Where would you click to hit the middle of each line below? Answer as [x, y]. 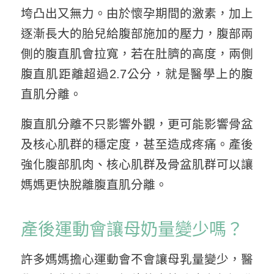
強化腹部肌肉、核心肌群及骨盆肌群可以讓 [137, 165]
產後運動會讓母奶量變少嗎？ [132, 230]
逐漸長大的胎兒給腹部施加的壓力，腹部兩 [137, 33]
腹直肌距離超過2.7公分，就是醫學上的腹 [137, 74]
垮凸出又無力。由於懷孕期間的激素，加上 [137, 13]
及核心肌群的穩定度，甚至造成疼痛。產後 [137, 145]
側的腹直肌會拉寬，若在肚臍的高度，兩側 [137, 54]
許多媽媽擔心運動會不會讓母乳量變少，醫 [137, 259]
